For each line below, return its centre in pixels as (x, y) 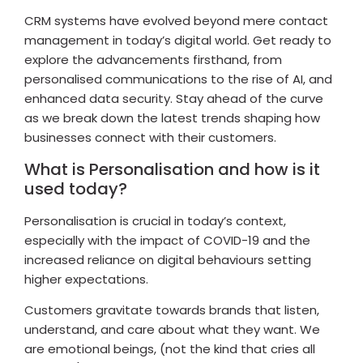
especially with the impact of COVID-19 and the (167, 240)
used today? (76, 188)
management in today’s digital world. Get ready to (178, 41)
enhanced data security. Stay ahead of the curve (174, 99)
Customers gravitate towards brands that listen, (172, 310)
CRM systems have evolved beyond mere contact (176, 21)
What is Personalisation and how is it (172, 169)
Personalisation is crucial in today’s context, (155, 220)
